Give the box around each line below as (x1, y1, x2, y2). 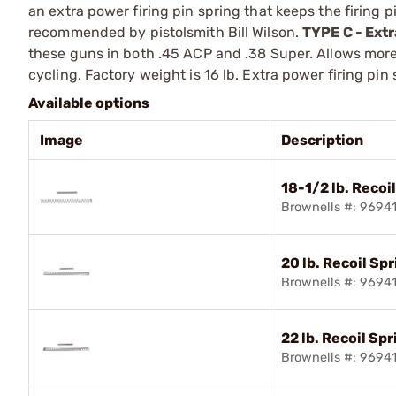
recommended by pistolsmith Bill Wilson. (28, 23, 303, 41)
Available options (28, 94, 149, 111)
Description (281, 131, 363, 148)
